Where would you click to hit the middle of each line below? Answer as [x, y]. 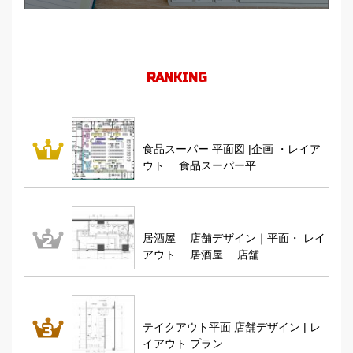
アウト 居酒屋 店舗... [206, 255]
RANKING [176, 78]
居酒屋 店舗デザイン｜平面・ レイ [234, 238]
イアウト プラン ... [193, 344]
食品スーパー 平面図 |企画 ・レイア [232, 149]
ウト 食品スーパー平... [204, 166]
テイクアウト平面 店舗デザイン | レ [232, 327]
